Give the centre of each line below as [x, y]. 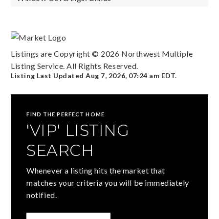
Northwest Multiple [156, 54]
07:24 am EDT [152, 76]
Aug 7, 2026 [106, 76]
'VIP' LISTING [78, 131]
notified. [42, 195]
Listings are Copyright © [56, 54]
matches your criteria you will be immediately [108, 183]
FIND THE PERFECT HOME [66, 114]
